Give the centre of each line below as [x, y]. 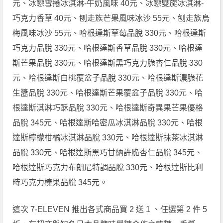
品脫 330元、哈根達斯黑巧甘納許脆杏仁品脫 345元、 [108, 152]
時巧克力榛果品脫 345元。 [60, 182]
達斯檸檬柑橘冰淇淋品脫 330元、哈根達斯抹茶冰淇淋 [108, 137]
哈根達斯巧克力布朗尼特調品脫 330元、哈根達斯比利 [108, 167]
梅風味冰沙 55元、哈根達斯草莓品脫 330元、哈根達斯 [110, 33]
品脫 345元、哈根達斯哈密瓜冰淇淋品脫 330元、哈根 [108, 122]
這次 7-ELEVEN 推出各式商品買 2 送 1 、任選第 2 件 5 [110, 209]
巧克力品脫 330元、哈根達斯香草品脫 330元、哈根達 [108, 48]
